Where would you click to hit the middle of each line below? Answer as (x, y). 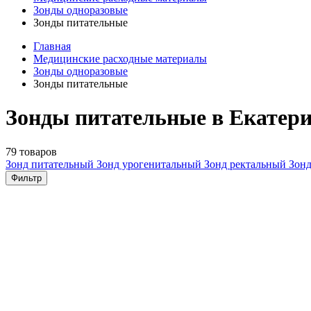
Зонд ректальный (246, 164)
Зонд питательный (51, 164)
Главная (52, 46)
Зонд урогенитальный (150, 164)
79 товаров (31, 151)
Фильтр (26, 178)
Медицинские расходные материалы (120, 59)
